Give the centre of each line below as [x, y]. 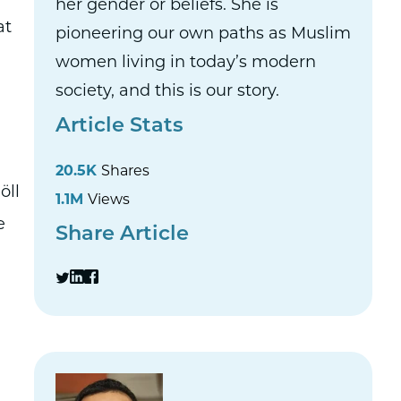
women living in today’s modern [186, 63]
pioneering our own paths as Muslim [204, 34]
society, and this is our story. [168, 92]
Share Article [123, 235]
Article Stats [120, 127]
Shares [126, 172]
